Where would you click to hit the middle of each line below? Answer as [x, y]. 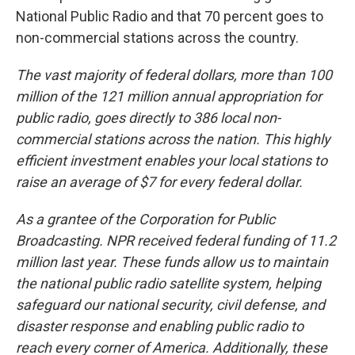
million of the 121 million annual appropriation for [169, 96]
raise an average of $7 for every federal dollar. [159, 181]
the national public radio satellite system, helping [168, 283]
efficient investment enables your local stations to [172, 160]
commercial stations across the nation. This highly [173, 139]
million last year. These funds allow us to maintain [172, 261]
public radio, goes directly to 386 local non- [148, 117]
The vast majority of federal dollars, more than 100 [174, 74]
